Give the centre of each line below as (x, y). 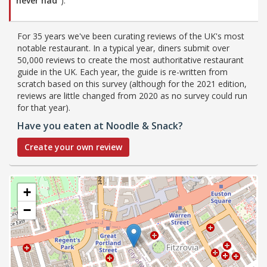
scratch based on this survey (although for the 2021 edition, (132, 83)
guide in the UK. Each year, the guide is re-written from (122, 72)
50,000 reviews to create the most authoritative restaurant (131, 60)
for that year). (44, 107)
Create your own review (73, 147)
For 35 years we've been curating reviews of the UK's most (131, 36)
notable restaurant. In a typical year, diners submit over (123, 48)
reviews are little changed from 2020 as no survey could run (132, 95)
